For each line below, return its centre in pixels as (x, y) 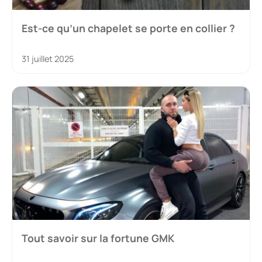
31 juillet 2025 (48, 58)
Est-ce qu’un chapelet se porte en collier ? (128, 28)
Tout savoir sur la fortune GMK (98, 238)
